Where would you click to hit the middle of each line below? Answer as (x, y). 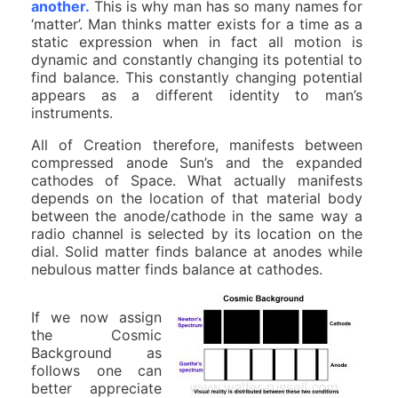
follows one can (96, 370)
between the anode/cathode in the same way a (197, 215)
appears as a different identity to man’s (197, 95)
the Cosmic (96, 334)
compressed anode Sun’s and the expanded (197, 162)
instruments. (72, 112)
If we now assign (96, 317)
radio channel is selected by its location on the (197, 233)
